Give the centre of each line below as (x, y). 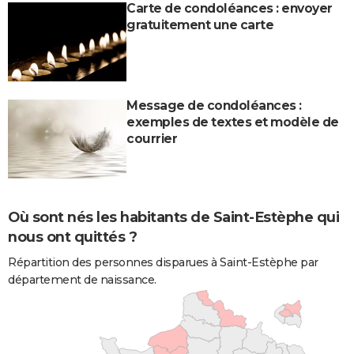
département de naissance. (82, 279)
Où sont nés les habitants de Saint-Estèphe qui (173, 217)
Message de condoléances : (214, 105)
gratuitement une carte (200, 24)
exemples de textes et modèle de (233, 122)
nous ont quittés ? (72, 237)
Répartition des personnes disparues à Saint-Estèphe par (163, 262)
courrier (152, 138)
